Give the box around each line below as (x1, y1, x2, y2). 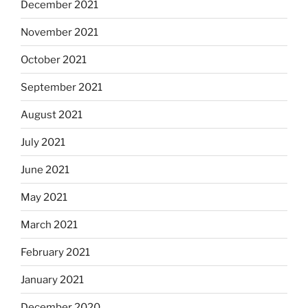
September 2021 (21, 80, 102, 93)
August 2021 (21, 108, 82, 121)
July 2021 (21, 135, 65, 148)
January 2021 (21, 273, 84, 286)
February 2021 (21, 245, 90, 258)
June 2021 (21, 163, 69, 176)
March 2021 (21, 218, 78, 231)
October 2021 (21, 53, 87, 66)
